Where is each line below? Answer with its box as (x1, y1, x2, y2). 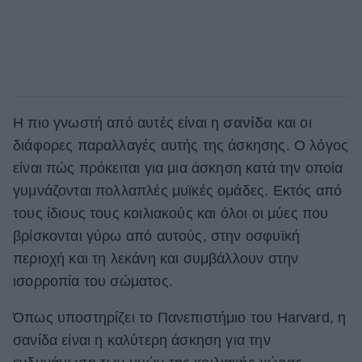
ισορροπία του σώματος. (13, 272, 173, 289)
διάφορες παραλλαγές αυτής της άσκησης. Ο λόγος (13, 137, 349, 154)
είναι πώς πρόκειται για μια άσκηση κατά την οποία (13, 159, 343, 176)
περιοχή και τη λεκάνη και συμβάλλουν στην (13, 250, 299, 267)
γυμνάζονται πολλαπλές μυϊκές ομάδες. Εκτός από (13, 182, 343, 199)
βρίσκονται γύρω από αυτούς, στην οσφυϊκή (13, 227, 301, 244)
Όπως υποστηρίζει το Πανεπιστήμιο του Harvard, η (13, 309, 347, 326)
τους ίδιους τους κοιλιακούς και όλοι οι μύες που (13, 204, 329, 221)
